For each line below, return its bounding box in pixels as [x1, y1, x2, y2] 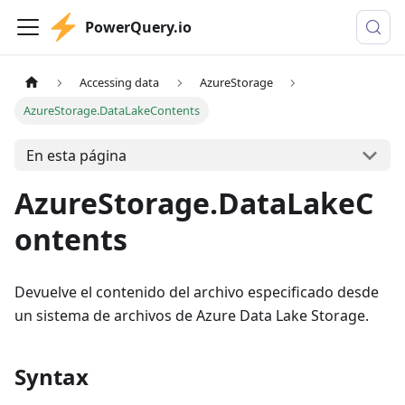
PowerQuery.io [85, 17, 192, 37]
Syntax [14, 362, 89, 392]
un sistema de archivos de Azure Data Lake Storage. [14, 306, 369, 326]
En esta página [25, 145, 127, 165]
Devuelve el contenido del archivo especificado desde [14, 282, 379, 303]
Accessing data [80, 74, 160, 91]
